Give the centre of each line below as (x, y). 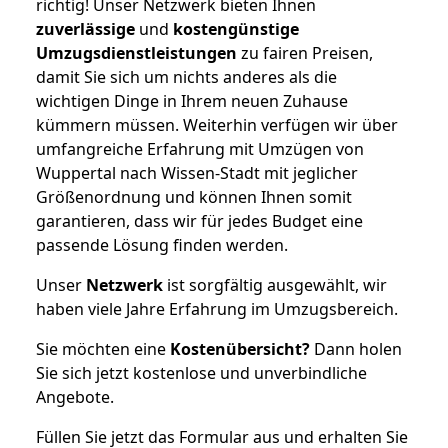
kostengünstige (236, 28)
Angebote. (75, 396)
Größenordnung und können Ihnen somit (194, 196)
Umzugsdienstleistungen (136, 52)
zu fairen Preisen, (305, 52)
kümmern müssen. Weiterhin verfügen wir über (217, 124)
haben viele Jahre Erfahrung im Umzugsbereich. (217, 308)
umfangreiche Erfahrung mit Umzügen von (200, 148)
